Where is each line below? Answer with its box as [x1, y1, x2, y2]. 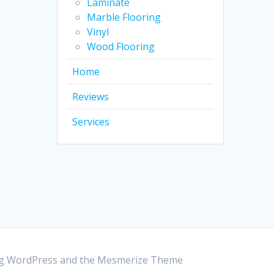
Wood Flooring [87, 40, 155, 54]
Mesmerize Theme [97, 253, 183, 267]
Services [72, 115, 110, 129]
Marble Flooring [87, 10, 161, 24]
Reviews [72, 90, 109, 104]
